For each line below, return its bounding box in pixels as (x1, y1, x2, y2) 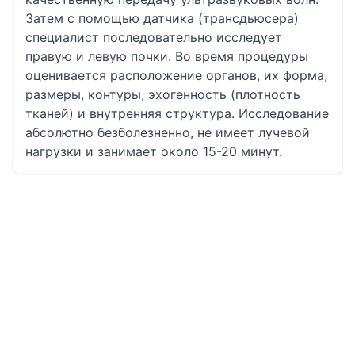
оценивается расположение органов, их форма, (25, 67, 327, 83)
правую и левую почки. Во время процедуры (25, 48, 308, 64)
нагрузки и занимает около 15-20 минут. (25, 143, 282, 159)
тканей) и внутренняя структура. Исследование (25, 105, 329, 121)
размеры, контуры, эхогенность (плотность (25, 86, 300, 102)
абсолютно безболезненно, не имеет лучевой (25, 124, 310, 140)
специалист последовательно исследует (25, 29, 282, 45)
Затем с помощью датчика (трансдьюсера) (25, 10, 299, 26)
